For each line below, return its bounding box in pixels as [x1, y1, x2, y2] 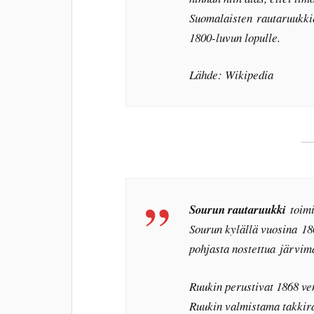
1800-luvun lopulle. [189, 29, 281, 46]
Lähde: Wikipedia [189, 67, 274, 83]
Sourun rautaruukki [189, 201, 287, 218]
